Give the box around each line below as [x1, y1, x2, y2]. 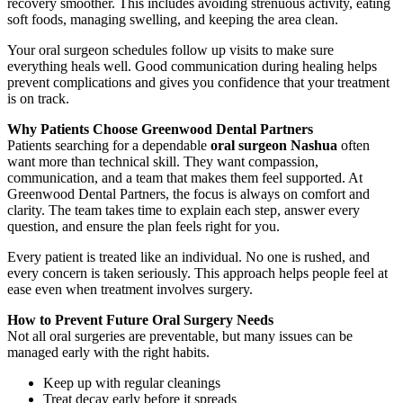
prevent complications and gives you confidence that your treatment [7, 74, 390, 90]
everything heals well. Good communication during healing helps [7, 58, 377, 74]
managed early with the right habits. [7, 344, 210, 360]
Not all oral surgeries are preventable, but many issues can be [7, 327, 353, 344]
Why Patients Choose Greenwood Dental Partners [7, 121, 313, 137]
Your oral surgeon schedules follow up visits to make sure [7, 41, 334, 58]
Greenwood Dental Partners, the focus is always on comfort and [7, 185, 370, 201]
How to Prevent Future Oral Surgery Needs [7, 311, 273, 327]
